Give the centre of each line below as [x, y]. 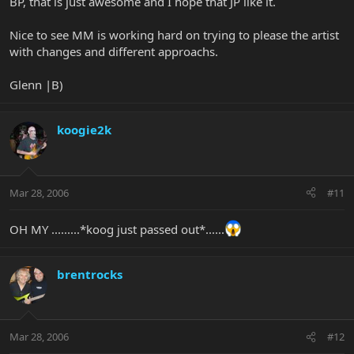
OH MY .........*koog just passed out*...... [117, 229]
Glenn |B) [36, 85]
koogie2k [84, 130]
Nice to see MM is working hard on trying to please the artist [174, 35]
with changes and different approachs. [114, 52]
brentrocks [90, 274]
